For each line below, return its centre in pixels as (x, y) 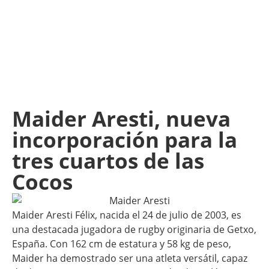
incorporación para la (125, 140)
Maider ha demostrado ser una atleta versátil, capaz (130, 258)
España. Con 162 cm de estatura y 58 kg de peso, (122, 243)
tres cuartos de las (108, 161)
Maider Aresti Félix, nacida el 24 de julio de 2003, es (127, 215)
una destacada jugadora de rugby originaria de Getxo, (134, 229)
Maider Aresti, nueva (121, 119)
